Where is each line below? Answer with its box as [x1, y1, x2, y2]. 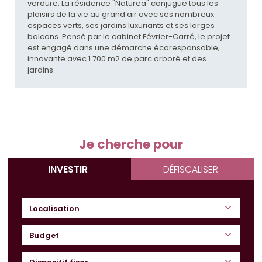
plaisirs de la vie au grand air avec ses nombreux [27, 9, 214, 20]
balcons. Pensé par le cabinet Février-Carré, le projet [27, 31, 230, 43]
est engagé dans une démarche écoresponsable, [27, 42, 220, 54]
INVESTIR [48, 162, 88, 176]
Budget [29, 229, 59, 241]
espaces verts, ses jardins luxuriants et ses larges [27, 20, 215, 32]
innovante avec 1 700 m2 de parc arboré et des [27, 53, 206, 65]
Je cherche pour [79, 135, 183, 153]
